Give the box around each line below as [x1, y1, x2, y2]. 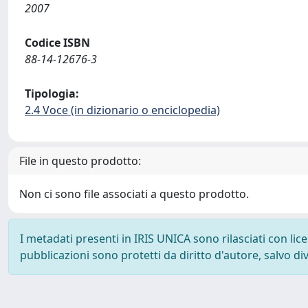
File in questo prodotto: [19, 153, 141, 168]
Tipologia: [25, 86, 79, 101]
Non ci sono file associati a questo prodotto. [19, 186, 249, 201]
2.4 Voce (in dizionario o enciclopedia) [25, 102, 220, 118]
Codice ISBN [25, 35, 90, 50]
